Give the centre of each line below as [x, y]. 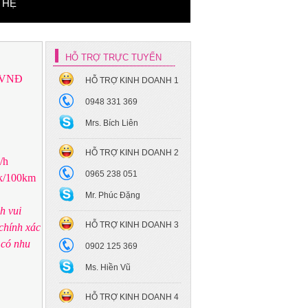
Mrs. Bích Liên [112, 123]
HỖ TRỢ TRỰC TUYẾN [113, 57]
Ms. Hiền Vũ [108, 267]
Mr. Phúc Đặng [113, 195]
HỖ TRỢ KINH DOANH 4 [132, 297]
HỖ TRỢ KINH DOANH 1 [132, 80]
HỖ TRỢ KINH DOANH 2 [132, 153]
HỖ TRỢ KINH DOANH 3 [132, 225]
